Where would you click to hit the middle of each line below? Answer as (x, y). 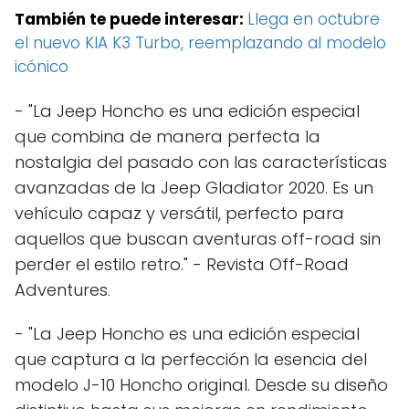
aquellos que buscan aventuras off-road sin (198, 239)
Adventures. (63, 290)
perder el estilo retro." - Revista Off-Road (182, 265)
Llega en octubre (314, 20)
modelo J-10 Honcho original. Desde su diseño (201, 385)
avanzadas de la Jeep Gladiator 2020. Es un (194, 188)
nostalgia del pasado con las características (201, 163)
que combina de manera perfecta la (168, 137)
